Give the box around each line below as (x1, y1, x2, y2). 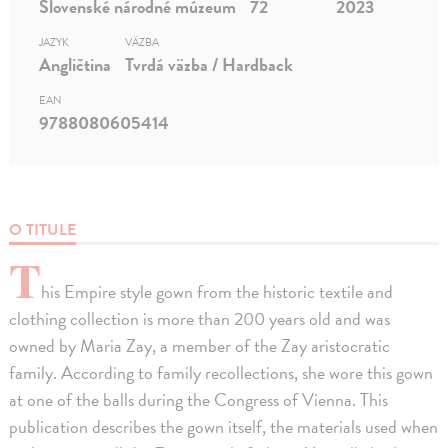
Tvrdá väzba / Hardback (125, 51, 294, 79)
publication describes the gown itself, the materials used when (9, 413, 439, 441)
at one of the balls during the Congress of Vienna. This (9, 386, 389, 414)
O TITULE (9, 218, 77, 243)
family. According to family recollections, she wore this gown (9, 359, 434, 387)
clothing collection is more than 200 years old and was (9, 305, 391, 333)
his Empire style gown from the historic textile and (41, 278, 394, 306)
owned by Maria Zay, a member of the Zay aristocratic (9, 332, 391, 360)
